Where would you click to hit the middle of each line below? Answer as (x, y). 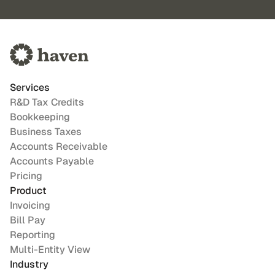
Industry (29, 264)
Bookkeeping (40, 117)
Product (28, 191)
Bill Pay (28, 220)
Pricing (26, 176)
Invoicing (30, 205)
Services (30, 87)
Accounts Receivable (59, 146)
